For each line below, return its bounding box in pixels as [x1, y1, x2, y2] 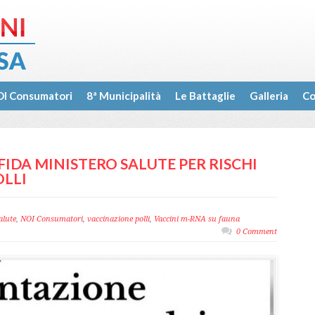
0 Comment [236, 227, 277, 236]
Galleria [250, 89, 288, 102]
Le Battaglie [175, 89, 236, 102]
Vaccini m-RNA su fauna [154, 214, 240, 224]
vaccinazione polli [87, 214, 150, 224]
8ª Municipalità [86, 89, 161, 102]
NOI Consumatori [20, 214, 83, 224]
